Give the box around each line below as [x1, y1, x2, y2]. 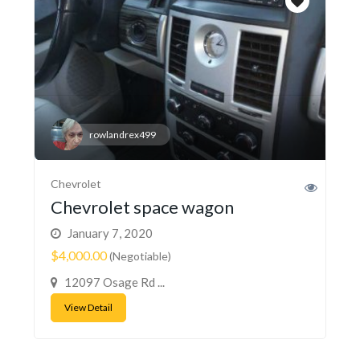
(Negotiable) [107, 248, 171, 263]
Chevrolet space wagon [51, 195, 234, 218]
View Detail [64, 301, 112, 313]
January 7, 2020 [65, 225, 153, 240]
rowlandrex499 [89, 128, 156, 141]
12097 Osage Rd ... [62, 274, 165, 289]
